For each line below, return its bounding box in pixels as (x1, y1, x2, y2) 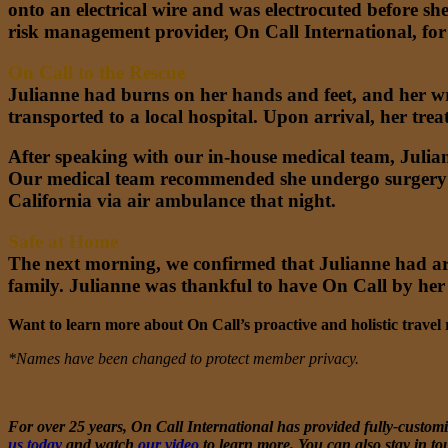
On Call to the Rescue (8, 61, 185, 83)
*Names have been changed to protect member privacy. (8, 349, 359, 367)
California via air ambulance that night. (8, 190, 336, 212)
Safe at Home (8, 231, 123, 253)
